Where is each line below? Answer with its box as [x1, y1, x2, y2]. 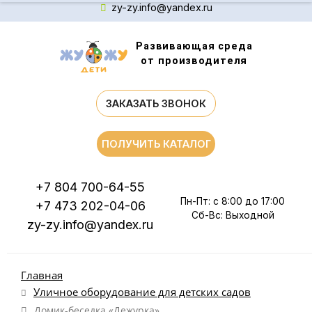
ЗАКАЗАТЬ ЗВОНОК [106, 97, 206, 109]
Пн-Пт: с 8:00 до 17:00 [180, 196, 285, 207]
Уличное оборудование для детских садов [33, 285, 251, 299]
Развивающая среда [136, 40, 253, 52]
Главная [21, 268, 63, 283]
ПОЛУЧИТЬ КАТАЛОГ [101, 138, 211, 150]
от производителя [141, 55, 248, 67]
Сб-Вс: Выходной [191, 210, 274, 221]
